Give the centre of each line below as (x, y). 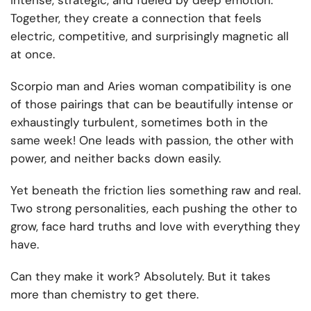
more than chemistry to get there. (104, 295)
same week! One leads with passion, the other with (152, 141)
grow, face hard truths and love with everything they (155, 227)
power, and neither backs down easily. (116, 159)
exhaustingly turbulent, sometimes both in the (139, 123)
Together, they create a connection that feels (136, 18)
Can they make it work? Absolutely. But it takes (141, 277)
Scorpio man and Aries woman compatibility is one (151, 86)
